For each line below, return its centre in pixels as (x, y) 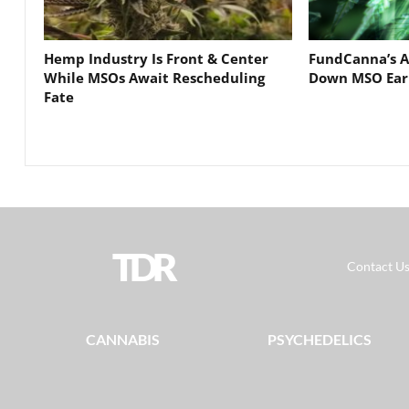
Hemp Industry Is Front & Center (156, 59)
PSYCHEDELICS (319, 340)
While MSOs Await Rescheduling (154, 78)
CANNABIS (123, 340)
